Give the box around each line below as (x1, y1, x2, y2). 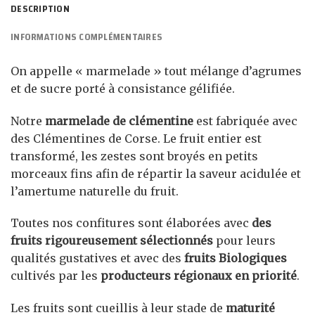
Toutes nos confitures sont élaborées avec (11, 216, 252, 231)
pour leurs (213, 233, 276, 248)
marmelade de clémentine (45, 113, 193, 128)
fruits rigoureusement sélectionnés (11, 233, 213, 248)
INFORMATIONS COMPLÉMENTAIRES (11, 28, 163, 46)
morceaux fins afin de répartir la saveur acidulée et (11, 166, 301, 181)
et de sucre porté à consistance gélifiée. (11, 81, 235, 96)
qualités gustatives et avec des (11, 251, 184, 266)
